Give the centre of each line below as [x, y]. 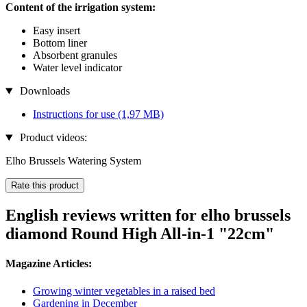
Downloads [43, 91]
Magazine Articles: [49, 264]
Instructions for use [75, 114]
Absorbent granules [75, 56]
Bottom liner [60, 43]
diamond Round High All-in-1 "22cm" [140, 234]
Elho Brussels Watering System [73, 161]
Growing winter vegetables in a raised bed [124, 291]
